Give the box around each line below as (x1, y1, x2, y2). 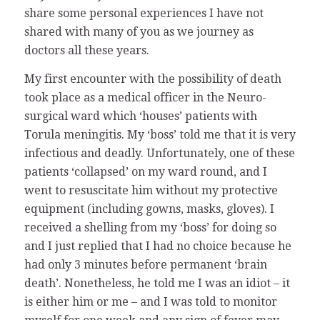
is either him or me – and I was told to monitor (24, 294, 277, 309)
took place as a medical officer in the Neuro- (24, 90, 266, 104)
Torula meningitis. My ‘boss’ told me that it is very (24, 127, 296, 141)
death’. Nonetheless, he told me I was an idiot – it (24, 276, 290, 290)
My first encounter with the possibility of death (24, 71, 281, 86)
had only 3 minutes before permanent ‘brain (24, 257, 267, 271)
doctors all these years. (24, 44, 149, 58)
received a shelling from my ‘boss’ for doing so (24, 220, 276, 234)
